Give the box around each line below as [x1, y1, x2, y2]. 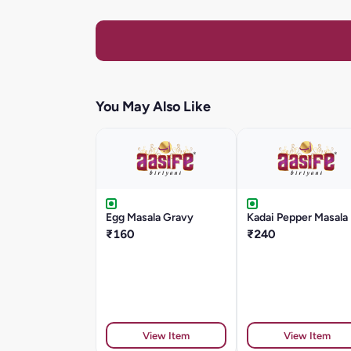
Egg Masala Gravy [106, 210, 194, 224]
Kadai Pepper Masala [247, 210, 348, 224]
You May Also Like [96, 98, 211, 116]
